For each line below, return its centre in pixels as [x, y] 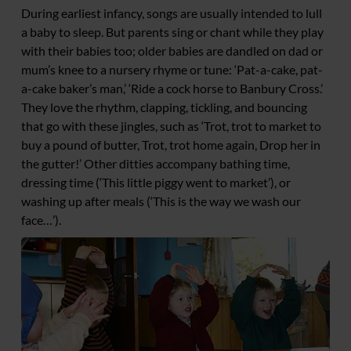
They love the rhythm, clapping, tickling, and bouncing [164, 107]
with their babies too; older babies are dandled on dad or [172, 51]
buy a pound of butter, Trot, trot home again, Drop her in [171, 145]
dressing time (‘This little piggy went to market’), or [156, 182]
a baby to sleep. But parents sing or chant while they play [172, 32]
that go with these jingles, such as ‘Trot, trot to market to [171, 126]
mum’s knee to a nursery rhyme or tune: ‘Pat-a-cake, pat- [172, 69]
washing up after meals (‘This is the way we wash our [161, 201]
